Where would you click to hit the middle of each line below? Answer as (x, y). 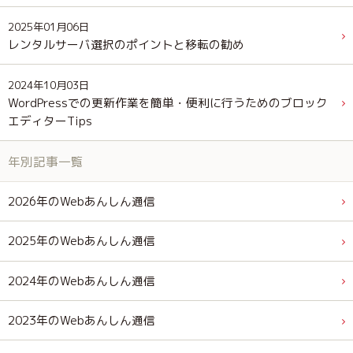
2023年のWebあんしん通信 (82, 321)
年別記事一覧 (46, 162)
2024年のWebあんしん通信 (82, 281)
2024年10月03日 (48, 85)
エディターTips (50, 121)
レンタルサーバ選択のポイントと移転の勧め (126, 45)
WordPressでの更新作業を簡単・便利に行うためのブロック (168, 102)
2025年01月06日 (48, 27)
